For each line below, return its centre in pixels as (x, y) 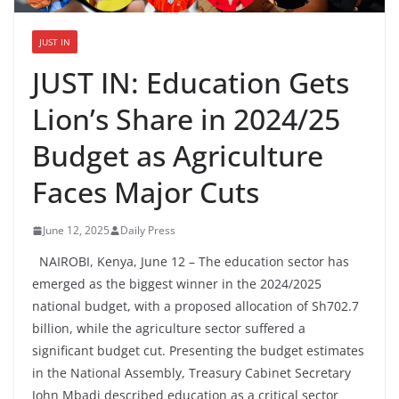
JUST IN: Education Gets (191, 83)
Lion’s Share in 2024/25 (186, 119)
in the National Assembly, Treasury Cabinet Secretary (191, 373)
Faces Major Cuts (149, 192)
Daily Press (148, 231)
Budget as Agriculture (178, 156)
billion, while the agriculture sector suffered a (169, 329)
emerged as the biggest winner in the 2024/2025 (177, 284)
